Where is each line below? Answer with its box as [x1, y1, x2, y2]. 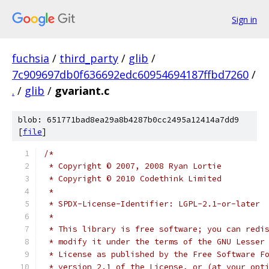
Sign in [232, 13, 257, 25]
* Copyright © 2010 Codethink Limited [44, 174, 222, 184]
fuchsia [12, 51, 49, 65]
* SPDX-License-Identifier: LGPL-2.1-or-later [44, 199, 260, 209]
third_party [59, 51, 118, 65]
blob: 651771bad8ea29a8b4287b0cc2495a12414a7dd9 [18, 115, 239, 125]
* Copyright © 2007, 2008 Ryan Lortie [44, 161, 222, 171]
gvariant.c [55, 83, 109, 98]
